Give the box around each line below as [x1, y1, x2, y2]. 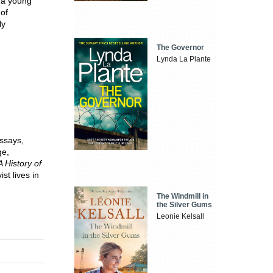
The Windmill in [157, 191, 209, 200]
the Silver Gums [157, 200, 213, 209]
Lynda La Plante [157, 55, 211, 64]
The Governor [157, 43, 205, 52]
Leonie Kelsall [157, 211, 205, 221]
